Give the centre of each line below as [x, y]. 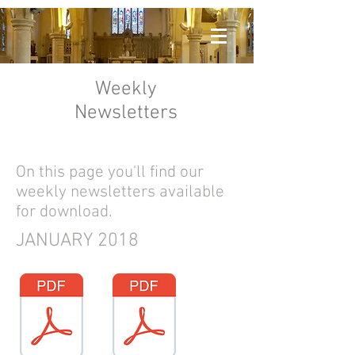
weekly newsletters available [120, 192]
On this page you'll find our [110, 172]
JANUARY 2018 [77, 241]
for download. [64, 212]
